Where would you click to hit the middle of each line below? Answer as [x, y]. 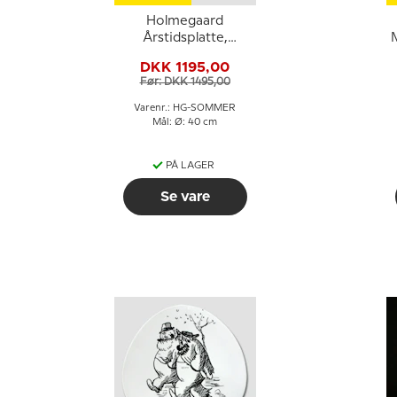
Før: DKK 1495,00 [185, 82]
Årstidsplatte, [185, 38]
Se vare [185, 197]
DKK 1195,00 [185, 67]
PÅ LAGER [190, 166]
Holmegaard [185, 21]
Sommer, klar [185, 55]
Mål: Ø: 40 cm [185, 122]
